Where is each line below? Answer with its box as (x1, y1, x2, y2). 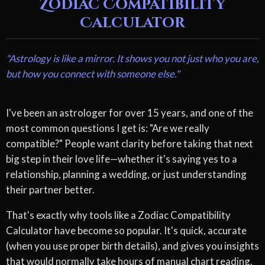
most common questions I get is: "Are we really (6, 122, 209, 135)
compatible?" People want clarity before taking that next (6, 137, 253, 150)
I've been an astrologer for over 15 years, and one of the (6, 106, 253, 119)
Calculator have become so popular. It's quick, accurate (6, 224, 247, 237)
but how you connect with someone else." (6, 67, 180, 80)
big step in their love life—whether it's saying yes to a (6, 153, 237, 166)
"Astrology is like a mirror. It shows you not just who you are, (6, 52, 259, 65)
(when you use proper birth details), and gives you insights (6, 239, 259, 252)
